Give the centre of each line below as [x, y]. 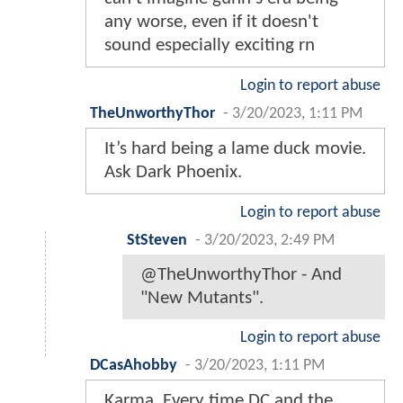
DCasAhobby [134, 366]
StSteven [157, 241]
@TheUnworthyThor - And [241, 275]
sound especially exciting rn [210, 46]
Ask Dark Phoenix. [173, 173]
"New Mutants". [202, 299]
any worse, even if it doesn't [211, 22]
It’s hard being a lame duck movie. [235, 149]
